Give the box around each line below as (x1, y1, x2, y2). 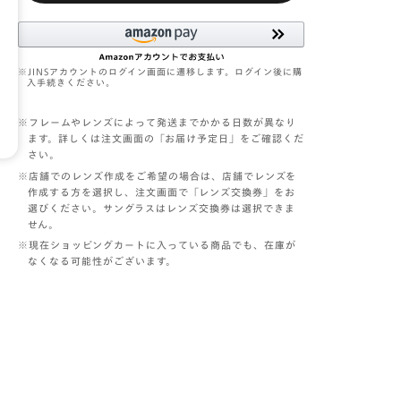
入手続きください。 (27, 78, 116, 87)
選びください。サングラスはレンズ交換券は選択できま (28, 202, 296, 213)
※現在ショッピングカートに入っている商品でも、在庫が (18, 240, 297, 250)
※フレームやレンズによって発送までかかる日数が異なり (18, 117, 297, 127)
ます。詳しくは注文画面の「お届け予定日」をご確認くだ (28, 133, 305, 143)
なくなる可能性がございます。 (28, 256, 177, 266)
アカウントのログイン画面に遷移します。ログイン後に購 (49, 67, 303, 76)
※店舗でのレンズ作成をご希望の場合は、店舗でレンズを (18, 170, 297, 181)
